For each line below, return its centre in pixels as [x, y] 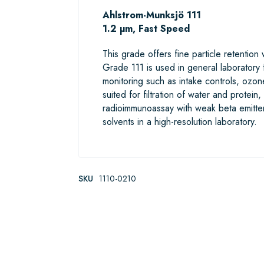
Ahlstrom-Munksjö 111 [151, 15]
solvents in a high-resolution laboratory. [179, 122]
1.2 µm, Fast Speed [146, 29]
